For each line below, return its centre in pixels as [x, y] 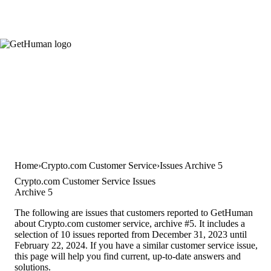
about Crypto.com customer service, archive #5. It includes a [130, 224]
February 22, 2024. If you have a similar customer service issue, [136, 246]
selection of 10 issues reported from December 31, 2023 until [131, 235]
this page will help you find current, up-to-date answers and [128, 256]
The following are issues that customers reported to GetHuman [134, 213]
